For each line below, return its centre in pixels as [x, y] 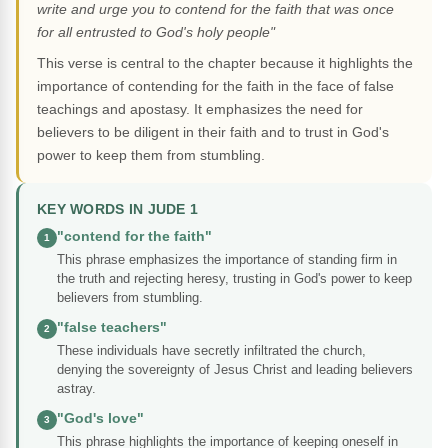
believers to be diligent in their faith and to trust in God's [213, 132]
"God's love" [100, 419]
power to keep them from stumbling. [151, 155]
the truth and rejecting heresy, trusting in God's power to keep [234, 279]
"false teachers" [112, 328]
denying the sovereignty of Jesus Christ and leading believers [235, 370]
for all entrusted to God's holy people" [156, 32]
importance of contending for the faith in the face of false [215, 86]
